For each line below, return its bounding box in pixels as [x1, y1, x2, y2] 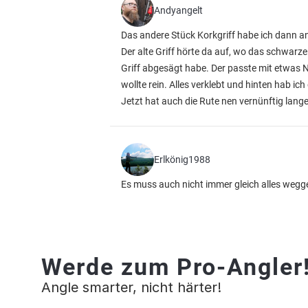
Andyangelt [154, 5, 203, 16]
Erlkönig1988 [154, 154, 210, 165]
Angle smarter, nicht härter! [41, 279, 221, 296]
